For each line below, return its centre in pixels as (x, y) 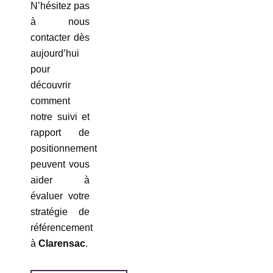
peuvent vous (60, 165)
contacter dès (60, 38)
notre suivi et (60, 117)
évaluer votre (60, 196)
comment (50, 101)
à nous (60, 22)
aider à (60, 180)
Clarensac (62, 244)
